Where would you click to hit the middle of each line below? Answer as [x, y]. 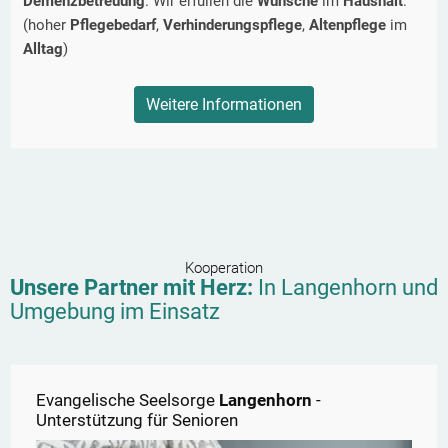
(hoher [46, 25]
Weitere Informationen [224, 105]
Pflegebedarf [113, 25]
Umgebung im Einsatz [115, 312]
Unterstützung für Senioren [137, 420]
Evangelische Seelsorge [127, 400]
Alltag [43, 49]
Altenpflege [349, 25]
